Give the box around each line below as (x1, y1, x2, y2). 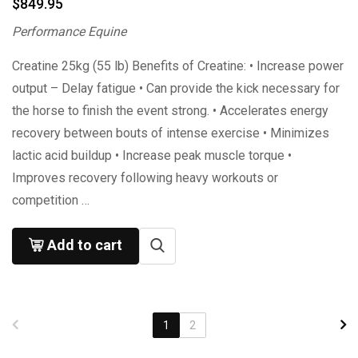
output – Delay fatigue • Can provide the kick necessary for (12, 81, 340, 96)
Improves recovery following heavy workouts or (12, 170, 278, 185)
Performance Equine (12, 24, 126, 39)
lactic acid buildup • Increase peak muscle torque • (12, 148, 292, 163)
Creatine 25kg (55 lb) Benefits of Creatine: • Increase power (12, 58, 344, 74)
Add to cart (47, 237, 122, 253)
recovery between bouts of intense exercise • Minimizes (12, 125, 329, 141)
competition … (12, 193, 89, 208)
